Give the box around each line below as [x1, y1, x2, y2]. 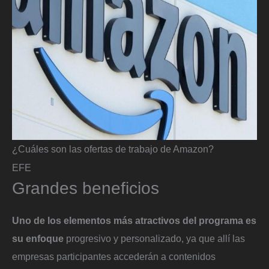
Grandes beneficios [12, 178, 159, 198]
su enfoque [12, 232, 64, 244]
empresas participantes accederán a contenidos [12, 250, 216, 262]
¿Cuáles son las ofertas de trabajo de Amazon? [12, 143, 214, 154]
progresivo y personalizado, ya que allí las [64, 232, 245, 244]
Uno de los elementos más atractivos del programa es [12, 214, 256, 226]
